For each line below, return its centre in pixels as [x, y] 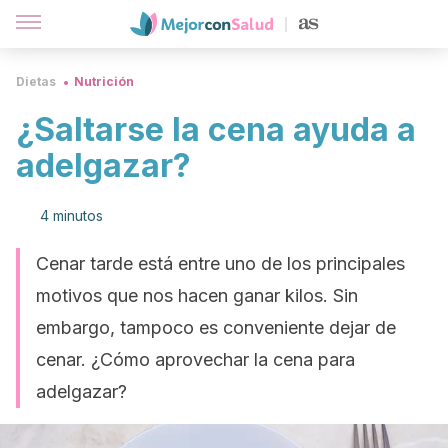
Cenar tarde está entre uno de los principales [220, 263]
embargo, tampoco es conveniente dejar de [216, 327]
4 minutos [71, 215]
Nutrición [104, 81]
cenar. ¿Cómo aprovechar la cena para [195, 359]
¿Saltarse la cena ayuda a [216, 129]
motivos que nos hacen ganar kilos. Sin [197, 295]
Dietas [36, 81]
